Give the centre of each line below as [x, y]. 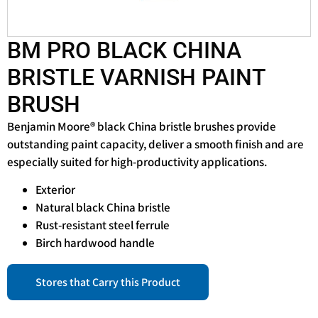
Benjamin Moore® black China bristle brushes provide [142, 126]
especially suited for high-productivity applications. [137, 161]
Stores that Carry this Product [108, 283]
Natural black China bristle [103, 208]
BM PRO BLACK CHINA [124, 50]
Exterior [55, 190]
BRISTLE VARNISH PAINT [136, 77]
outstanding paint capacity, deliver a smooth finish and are [155, 144]
